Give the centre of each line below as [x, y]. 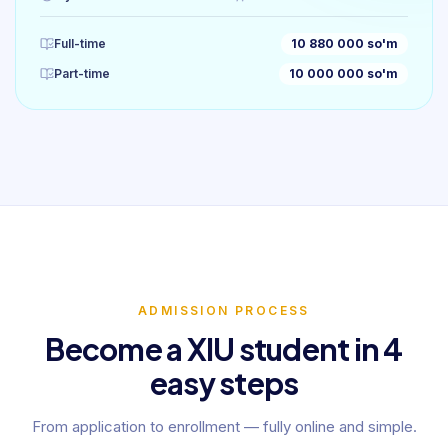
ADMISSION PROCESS [224, 311]
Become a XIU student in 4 [224, 349]
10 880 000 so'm [344, 44]
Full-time [80, 44]
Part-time [82, 74]
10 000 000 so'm [343, 74]
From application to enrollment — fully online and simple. [224, 427]
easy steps [224, 383]
